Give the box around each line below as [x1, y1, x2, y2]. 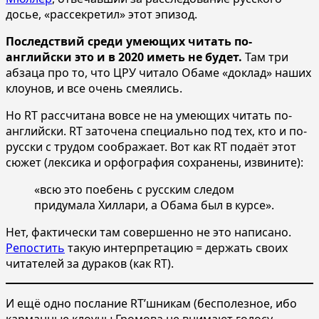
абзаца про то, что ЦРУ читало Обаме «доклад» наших [6, 64, 311, 80]
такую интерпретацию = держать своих [65, 239, 288, 256]
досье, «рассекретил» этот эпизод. [6, 6, 197, 22]
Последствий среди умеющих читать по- [6, 33, 252, 49]
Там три [242, 48, 288, 65]
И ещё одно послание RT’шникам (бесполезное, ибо [6, 295, 297, 311]
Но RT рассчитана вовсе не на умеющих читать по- [6, 107, 292, 123]
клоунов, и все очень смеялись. [6, 80, 182, 96]
